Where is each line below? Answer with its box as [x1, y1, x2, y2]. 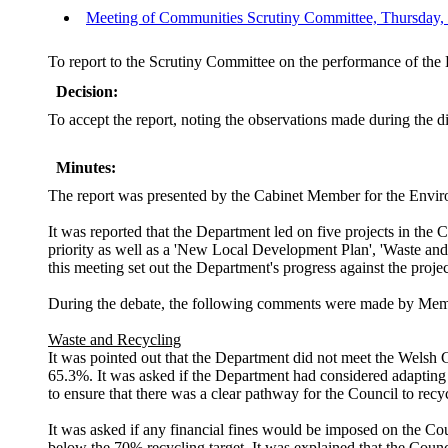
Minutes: [56, 159, 116, 177]
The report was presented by [48, 187, 231, 205]
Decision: [56, 83, 118, 101]
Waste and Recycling [48, 331, 181, 349]
